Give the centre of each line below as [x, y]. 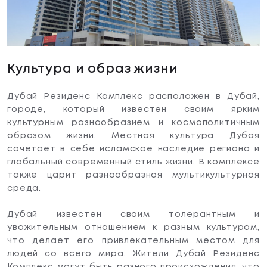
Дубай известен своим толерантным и [133, 214]
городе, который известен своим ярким [133, 109]
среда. [24, 188]
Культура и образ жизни [93, 70]
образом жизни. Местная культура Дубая [133, 136]
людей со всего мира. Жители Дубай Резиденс [133, 254]
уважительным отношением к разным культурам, [133, 227]
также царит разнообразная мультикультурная [133, 175]
